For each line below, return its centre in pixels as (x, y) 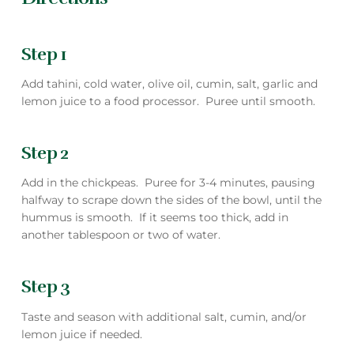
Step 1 (44, 54)
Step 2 (45, 153)
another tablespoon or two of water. (121, 235)
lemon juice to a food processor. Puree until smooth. (168, 101)
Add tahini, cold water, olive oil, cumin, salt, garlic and (169, 83)
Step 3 (45, 287)
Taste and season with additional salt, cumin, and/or (164, 316)
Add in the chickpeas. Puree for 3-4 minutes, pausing (168, 183)
